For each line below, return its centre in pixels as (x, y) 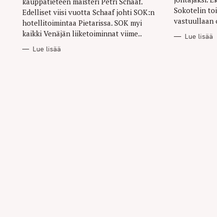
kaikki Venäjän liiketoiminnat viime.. (82, 33)
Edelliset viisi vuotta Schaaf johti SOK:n (88, 12)
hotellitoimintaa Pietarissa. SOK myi (82, 23)
